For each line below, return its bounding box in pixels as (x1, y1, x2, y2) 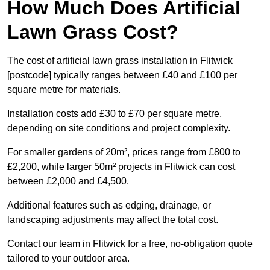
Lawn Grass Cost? (7, 21, 178, 43)
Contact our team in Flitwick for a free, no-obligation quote (7, 239, 253, 250)
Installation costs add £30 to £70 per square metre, (7, 108, 222, 119)
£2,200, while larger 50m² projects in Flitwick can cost (7, 162, 235, 172)
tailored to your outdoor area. (7, 253, 130, 264)
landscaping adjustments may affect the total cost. (7, 215, 218, 225)
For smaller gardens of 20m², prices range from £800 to (7, 147, 240, 158)
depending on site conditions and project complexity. (7, 123, 230, 134)
